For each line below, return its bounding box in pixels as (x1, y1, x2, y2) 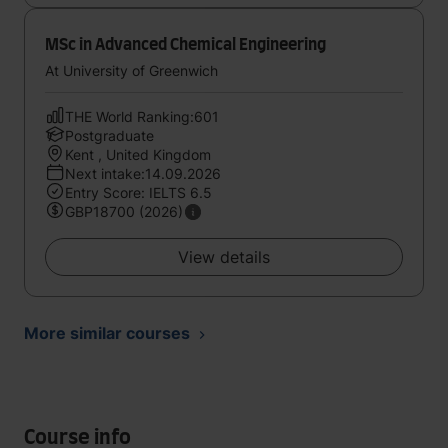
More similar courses (24, 323, 190, 343)
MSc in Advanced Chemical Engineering (45, 37, 326, 53)
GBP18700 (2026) (65, 203, 183, 220)
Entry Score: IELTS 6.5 (65, 184, 212, 201)
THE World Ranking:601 (65, 108, 219, 125)
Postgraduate (65, 127, 154, 144)
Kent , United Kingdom (65, 146, 211, 163)
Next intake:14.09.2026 (65, 165, 221, 182)
